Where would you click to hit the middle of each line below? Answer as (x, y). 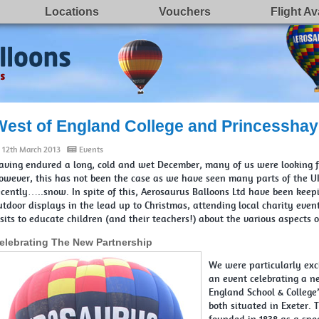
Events (91, 150)
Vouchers (185, 12)
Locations (72, 12)
